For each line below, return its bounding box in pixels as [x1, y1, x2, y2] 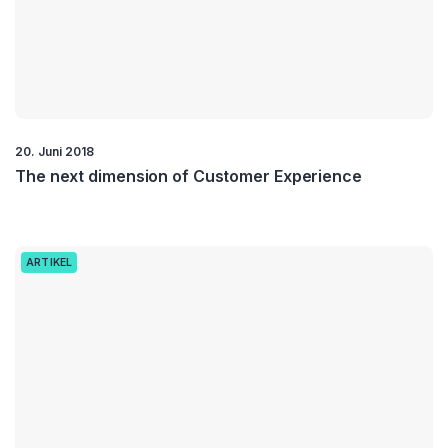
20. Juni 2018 [15, 143, 94, 159]
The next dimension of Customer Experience [15, 165, 362, 186]
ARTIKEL [26, 255, 73, 269]
